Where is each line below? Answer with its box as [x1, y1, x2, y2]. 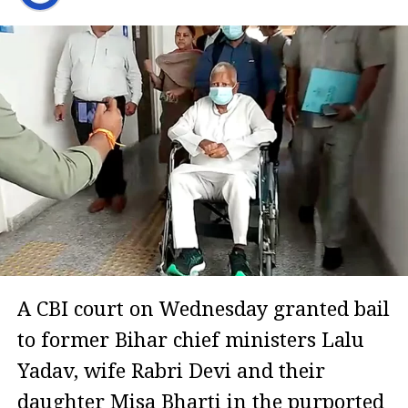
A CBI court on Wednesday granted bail [16, 298, 390, 321]
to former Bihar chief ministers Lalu [16, 329, 364, 352]
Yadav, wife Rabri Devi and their [16, 360, 325, 383]
